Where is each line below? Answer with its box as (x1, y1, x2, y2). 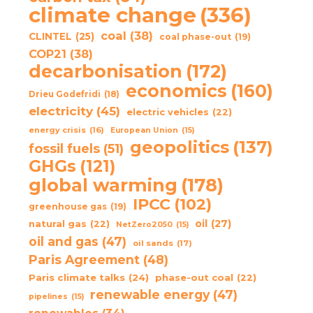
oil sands (132, 238, 173, 249)
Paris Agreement (28, 252, 140, 268)
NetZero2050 (115, 220, 173, 230)
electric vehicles (126, 107, 209, 118)
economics (125, 80, 227, 102)
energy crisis (28, 125, 86, 136)
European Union (110, 126, 178, 136)
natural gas (28, 219, 87, 230)
